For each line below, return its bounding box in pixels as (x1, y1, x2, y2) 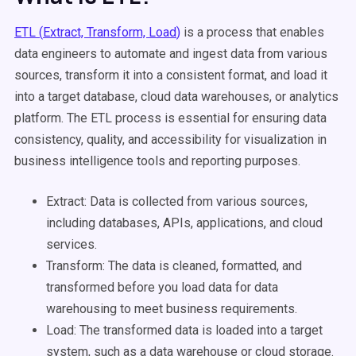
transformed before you (46, 280, 181, 295)
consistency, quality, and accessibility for (14, 132, 244, 147)
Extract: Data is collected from (46, 194, 216, 209)
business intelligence (14, 153, 133, 168)
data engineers (14, 46, 97, 61)
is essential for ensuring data (161, 110, 327, 126)
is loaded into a (199, 323, 290, 338)
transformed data (103, 323, 199, 338)
